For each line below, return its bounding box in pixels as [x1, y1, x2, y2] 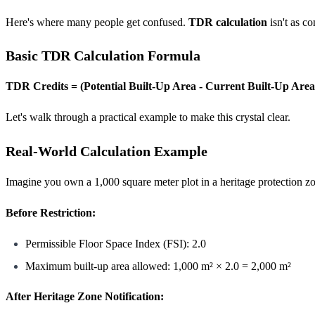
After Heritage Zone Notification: [6, 290, 164, 303]
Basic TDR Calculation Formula [6, 48, 200, 64]
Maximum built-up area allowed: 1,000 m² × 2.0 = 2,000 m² [25, 260, 291, 273]
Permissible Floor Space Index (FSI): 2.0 [25, 237, 206, 250]
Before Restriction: [6, 206, 96, 219]
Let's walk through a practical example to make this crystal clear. [6, 111, 290, 124]
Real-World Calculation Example [6, 143, 207, 159]
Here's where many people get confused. [6, 16, 188, 29]
